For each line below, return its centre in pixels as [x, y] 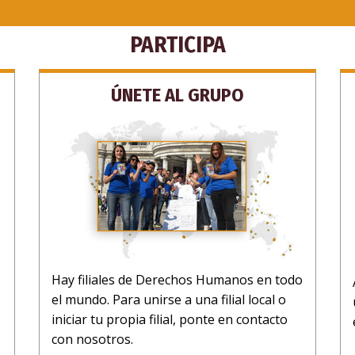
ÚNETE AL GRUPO [177, 95]
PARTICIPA [177, 44]
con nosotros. [92, 339]
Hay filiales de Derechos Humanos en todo [177, 279]
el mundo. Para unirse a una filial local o [169, 299]
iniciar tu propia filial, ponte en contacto [170, 319]
